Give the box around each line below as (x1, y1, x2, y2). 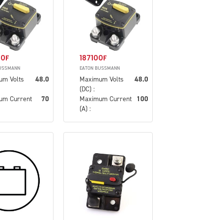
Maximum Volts (79, 74, 124, 84)
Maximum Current (79, 94, 132, 104)
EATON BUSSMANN (79, 64, 120, 71)
